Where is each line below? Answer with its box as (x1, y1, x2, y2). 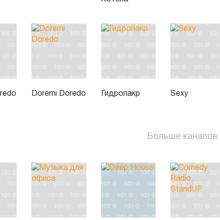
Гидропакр (101, 90, 140, 98)
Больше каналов (147, 132, 218, 141)
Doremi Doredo (31, 90, 86, 98)
